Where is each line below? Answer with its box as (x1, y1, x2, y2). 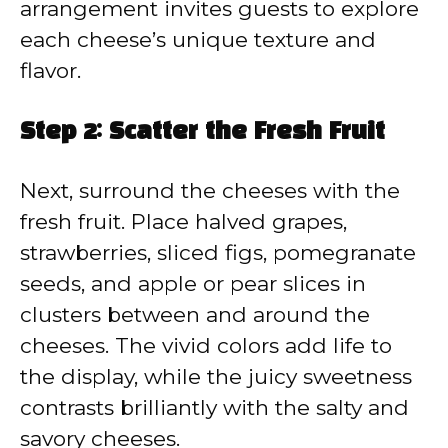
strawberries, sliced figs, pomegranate (20, 239, 416, 265)
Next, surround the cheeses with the (20, 177, 400, 203)
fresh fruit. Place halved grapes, (20, 208, 347, 234)
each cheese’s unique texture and (20, 27, 376, 53)
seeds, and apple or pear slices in (20, 270, 366, 296)
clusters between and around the (20, 301, 370, 327)
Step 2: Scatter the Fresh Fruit (20, 121, 385, 144)
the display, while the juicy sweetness (20, 363, 412, 389)
